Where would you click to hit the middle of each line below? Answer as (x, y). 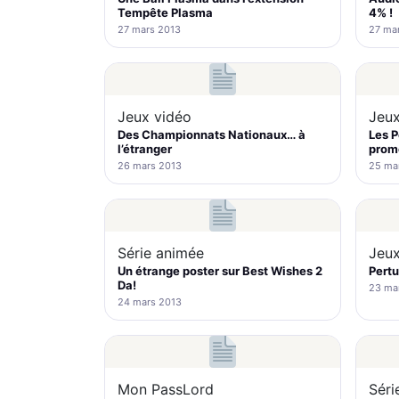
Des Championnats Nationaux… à (212, 134)
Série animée (161, 253)
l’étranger (145, 149)
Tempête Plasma (165, 12)
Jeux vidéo (155, 117)
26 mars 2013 (150, 166)
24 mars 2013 (150, 302)
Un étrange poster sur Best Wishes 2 (220, 271)
